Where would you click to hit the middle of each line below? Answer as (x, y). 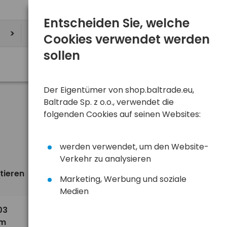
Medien (74, 191)
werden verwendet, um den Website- (134, 147)
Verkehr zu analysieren (105, 159)
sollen (62, 55)
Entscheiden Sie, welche (117, 23)
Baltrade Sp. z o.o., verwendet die (109, 102)
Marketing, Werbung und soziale (123, 179)
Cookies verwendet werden (127, 39)
